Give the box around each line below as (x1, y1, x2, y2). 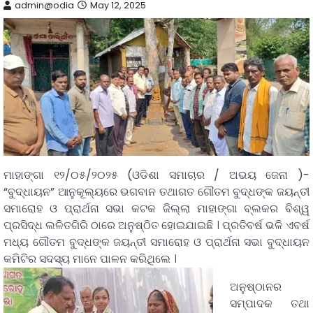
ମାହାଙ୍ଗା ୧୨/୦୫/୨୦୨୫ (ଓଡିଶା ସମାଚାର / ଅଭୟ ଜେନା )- (3, 167, 310, 184)
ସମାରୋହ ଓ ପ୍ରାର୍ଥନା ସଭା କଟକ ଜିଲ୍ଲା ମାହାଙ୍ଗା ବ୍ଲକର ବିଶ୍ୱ (3, 201, 310, 217)
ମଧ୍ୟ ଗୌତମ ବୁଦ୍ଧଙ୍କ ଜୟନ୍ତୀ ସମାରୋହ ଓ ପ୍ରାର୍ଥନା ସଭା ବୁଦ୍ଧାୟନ (3, 234, 310, 251)
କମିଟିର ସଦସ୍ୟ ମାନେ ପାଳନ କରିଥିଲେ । (3, 251, 177, 268)
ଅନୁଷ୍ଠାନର (230, 279, 282, 296)
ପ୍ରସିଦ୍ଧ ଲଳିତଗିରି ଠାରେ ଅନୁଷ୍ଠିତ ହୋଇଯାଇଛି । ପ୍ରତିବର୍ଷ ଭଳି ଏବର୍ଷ (3, 217, 310, 234)
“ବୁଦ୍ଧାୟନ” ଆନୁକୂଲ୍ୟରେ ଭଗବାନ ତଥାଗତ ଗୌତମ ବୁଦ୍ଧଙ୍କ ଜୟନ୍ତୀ (3, 184, 310, 201)
